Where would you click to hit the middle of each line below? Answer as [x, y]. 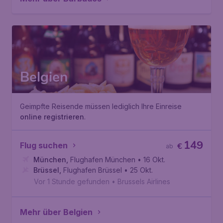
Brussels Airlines [144, 181]
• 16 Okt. [151, 160]
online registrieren [52, 117]
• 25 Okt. [138, 170]
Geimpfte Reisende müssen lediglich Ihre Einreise [101, 106]
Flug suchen [44, 145]
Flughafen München [103, 160]
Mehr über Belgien [56, 212]
